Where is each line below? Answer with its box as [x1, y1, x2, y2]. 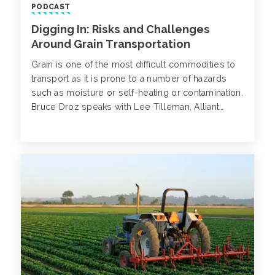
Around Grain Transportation [31, 37, 190, 51]
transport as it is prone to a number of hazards [31, 74, 227, 84]
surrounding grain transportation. [31, 130, 171, 141]
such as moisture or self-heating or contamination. [31, 88, 243, 98]
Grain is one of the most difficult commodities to [31, 60, 236, 70]
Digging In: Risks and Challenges [31, 23, 210, 36]
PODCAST [31, 2, 71, 12]
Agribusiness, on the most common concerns [31, 116, 226, 126]
